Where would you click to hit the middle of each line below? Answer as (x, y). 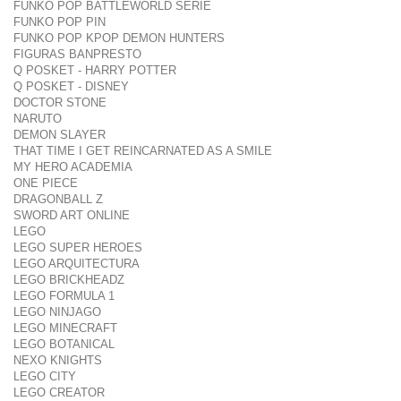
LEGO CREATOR (59, 392)
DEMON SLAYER (60, 135)
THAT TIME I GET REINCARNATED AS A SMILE (143, 151)
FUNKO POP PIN (60, 22)
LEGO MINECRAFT (65, 328)
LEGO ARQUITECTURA (77, 264)
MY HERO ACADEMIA (73, 167)
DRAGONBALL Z (58, 199)
